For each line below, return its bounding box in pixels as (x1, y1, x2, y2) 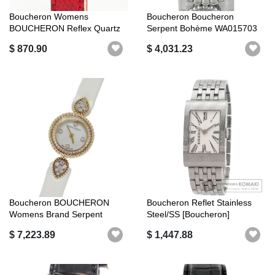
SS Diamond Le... (147, 35, 215, 45)
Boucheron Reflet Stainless (147, 197, 252, 207)
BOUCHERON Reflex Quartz (9, 23, 120, 34)
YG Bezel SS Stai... (9, 35, 83, 45)
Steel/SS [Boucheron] (147, 209, 230, 219)
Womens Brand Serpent (9, 209, 103, 219)
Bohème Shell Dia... (9, 220, 86, 231)
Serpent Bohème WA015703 (147, 23, 257, 34)
